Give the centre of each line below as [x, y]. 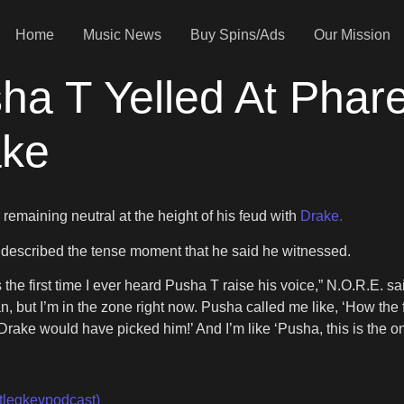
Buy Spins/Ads [237, 34]
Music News [122, 34]
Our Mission [352, 34]
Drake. [321, 216]
